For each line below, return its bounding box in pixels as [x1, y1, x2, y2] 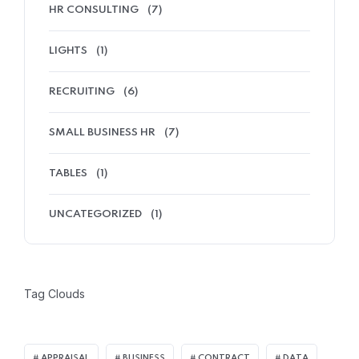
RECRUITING [49, 86, 115, 97]
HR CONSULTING [49, 4, 139, 15]
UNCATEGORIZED [49, 208, 142, 220]
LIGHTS [49, 45, 87, 56]
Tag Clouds [24, 286, 85, 301]
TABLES [49, 167, 87, 179]
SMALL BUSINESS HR [49, 127, 155, 138]
